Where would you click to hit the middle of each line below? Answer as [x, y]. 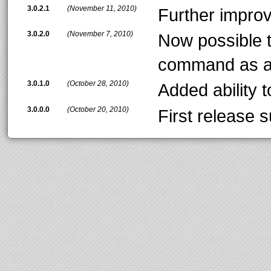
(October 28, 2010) [98, 84]
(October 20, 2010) [98, 109]
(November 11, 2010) [102, 8]
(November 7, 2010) [100, 34]
